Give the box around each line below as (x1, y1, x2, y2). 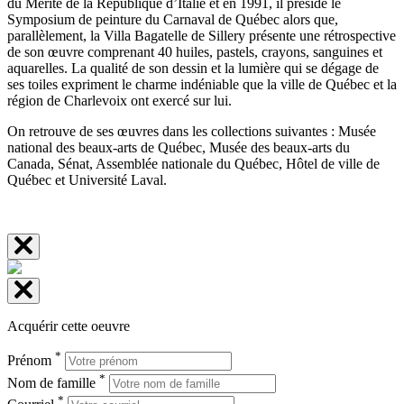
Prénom (7, 353, 55, 369)
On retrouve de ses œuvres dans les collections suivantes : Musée (7, 123, 376, 139)
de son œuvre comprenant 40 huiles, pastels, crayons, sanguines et (7, 43, 382, 60)
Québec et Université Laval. (7, 171, 167, 188)
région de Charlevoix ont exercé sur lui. (7, 92, 232, 108)
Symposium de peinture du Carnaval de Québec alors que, (7, 11, 338, 27)
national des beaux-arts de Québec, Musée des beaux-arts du (7, 139, 350, 155)
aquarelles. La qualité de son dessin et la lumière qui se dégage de (7, 60, 379, 76)
